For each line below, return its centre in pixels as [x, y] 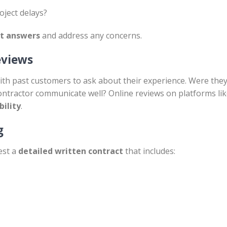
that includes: [149, 151]
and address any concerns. [91, 35]
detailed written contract [71, 151]
